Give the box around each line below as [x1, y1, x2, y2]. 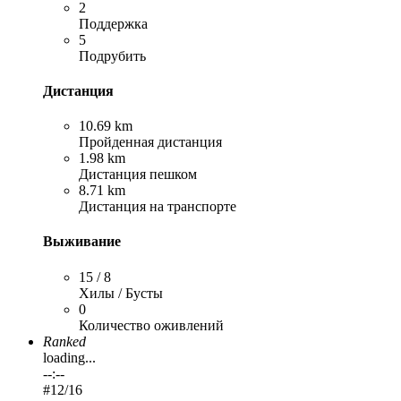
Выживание [43, 234, 121, 250]
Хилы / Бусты [79, 285, 163, 301]
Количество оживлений [79, 317, 224, 333]
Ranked [43, 333, 86, 349]
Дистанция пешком [79, 166, 197, 183]
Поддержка [79, 15, 148, 31]
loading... [43, 349, 96, 365]
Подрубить [79, 47, 146, 64]
